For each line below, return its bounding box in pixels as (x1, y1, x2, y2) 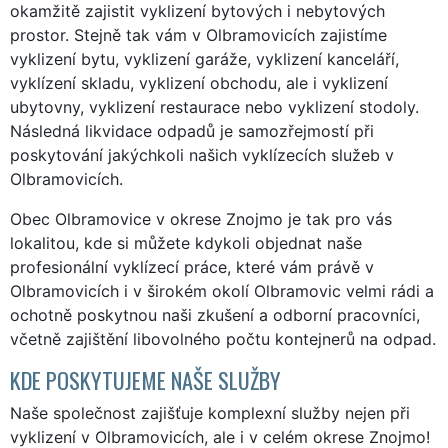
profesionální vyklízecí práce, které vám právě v (10, 256, 374, 277)
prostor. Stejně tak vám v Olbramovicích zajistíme (10, 24, 387, 45)
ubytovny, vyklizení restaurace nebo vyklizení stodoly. (10, 96, 419, 117)
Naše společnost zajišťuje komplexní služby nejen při (10, 402, 410, 423)
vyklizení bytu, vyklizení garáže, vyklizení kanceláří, (10, 48, 399, 69)
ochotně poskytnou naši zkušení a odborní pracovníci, (10, 304, 420, 325)
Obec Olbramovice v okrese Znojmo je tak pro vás (10, 208, 392, 229)
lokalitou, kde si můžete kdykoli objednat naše (10, 232, 362, 253)
